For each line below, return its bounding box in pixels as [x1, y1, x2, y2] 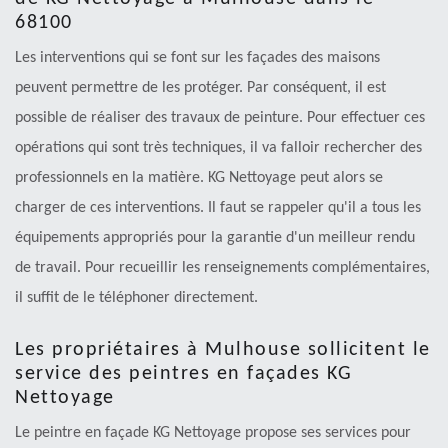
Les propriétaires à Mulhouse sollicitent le [15, 339, 431, 360]
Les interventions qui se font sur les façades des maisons [15, 49, 380, 66]
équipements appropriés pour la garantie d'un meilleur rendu [15, 229, 415, 246]
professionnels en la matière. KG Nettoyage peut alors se [15, 169, 383, 186]
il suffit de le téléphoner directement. [15, 289, 258, 306]
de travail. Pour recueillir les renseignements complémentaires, [15, 259, 430, 276]
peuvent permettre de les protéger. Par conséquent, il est [15, 79, 386, 96]
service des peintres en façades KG [15, 363, 352, 384]
